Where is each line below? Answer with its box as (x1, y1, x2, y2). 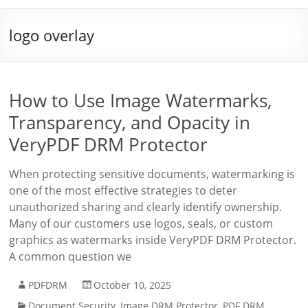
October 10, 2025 (93, 278, 172, 291)
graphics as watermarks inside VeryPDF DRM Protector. (9, 232, 297, 247)
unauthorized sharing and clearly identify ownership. (9, 199, 283, 214)
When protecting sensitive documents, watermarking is (9, 166, 296, 181)
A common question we (9, 249, 132, 264)
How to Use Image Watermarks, (9, 88, 272, 113)
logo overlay (9, 25, 95, 45)
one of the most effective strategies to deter (9, 183, 238, 198)
